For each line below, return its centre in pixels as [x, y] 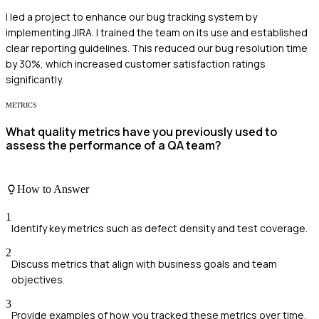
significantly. [35, 80]
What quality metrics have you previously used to [141, 132]
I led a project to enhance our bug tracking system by [131, 17]
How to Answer [53, 189]
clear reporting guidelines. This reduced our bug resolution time [157, 48]
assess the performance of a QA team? [114, 146]
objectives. [38, 280]
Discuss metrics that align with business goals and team [144, 264]
